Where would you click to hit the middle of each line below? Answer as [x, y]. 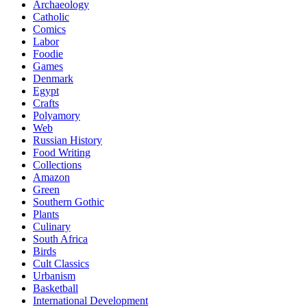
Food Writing [62, 153]
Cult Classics [61, 264]
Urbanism [54, 276]
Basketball [56, 288]
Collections [57, 165]
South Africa [60, 239]
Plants [46, 214]
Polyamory [57, 116]
